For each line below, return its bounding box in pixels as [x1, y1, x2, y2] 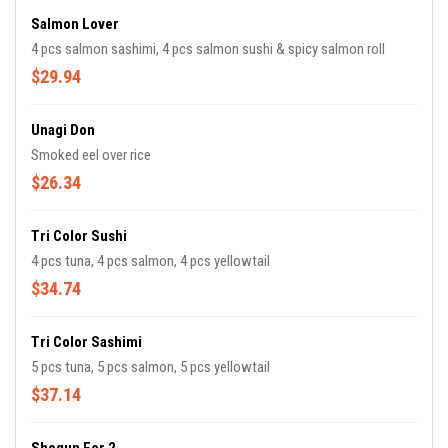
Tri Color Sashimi [31, 333, 142, 352]
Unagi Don [31, 121, 95, 140]
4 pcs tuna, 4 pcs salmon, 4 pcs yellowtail [31, 252, 270, 271]
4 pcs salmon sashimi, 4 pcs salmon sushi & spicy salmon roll [31, 40, 385, 59]
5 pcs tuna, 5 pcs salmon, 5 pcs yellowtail [31, 358, 270, 377]
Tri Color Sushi [31, 227, 127, 246]
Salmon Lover [31, 15, 119, 34]
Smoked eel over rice [31, 146, 151, 165]
